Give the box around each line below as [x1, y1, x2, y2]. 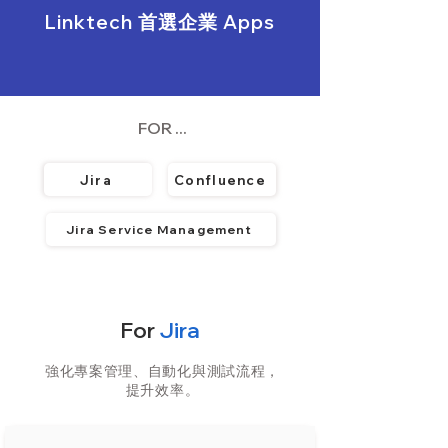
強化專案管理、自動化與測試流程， [44, 361, 281, 380]
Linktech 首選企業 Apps [45, 10, 275, 34]
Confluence [174, 171, 266, 188]
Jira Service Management [66, 222, 252, 237]
